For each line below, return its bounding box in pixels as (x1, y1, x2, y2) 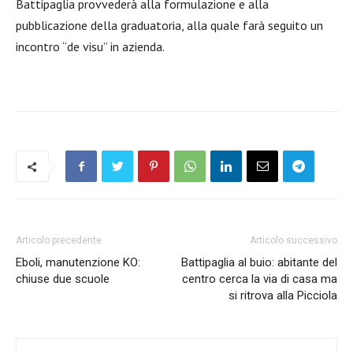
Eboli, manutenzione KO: (16, 255, 140, 269)
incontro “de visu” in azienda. (16, 39, 165, 54)
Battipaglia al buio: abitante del (181, 255, 337, 269)
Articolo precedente (16, 235, 102, 246)
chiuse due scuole (16, 272, 110, 286)
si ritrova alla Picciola (229, 288, 337, 303)
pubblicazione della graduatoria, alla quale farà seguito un (16, 17, 323, 33)
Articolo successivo (250, 235, 337, 246)
